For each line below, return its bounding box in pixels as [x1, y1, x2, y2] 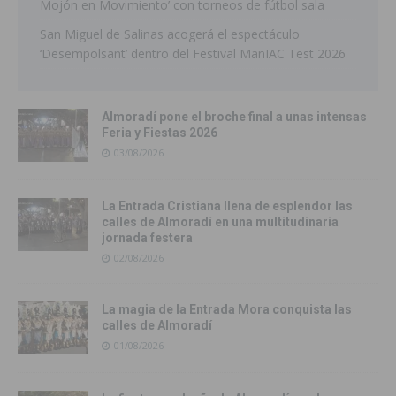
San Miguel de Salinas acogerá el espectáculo [40, 26, 300, 43]
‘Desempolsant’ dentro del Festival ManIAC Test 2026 [40, 45, 346, 63]
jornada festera [102, 231, 193, 246]
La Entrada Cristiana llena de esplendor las [102, 199, 353, 214]
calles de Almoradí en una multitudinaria [102, 215, 339, 230]
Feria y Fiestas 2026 [102, 126, 217, 141]
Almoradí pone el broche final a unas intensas [102, 110, 367, 125]
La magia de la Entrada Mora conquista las [102, 302, 352, 317]
